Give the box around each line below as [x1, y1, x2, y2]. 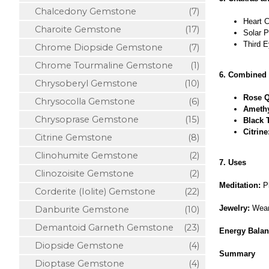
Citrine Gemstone [25, 132, 112, 143]
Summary [219, 249, 255, 259]
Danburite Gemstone [25, 204, 129, 215]
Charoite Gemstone [25, 24, 121, 35]
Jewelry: [219, 204, 250, 213]
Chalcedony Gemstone [25, 6, 136, 17]
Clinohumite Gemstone [25, 150, 138, 161]
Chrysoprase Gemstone [25, 114, 139, 125]
